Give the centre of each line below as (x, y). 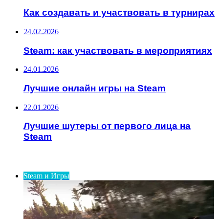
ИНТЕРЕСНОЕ (30, 158)
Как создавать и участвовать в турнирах (119, 13)
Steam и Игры (46, 176)
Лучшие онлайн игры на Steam (95, 88)
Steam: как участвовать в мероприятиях (118, 50)
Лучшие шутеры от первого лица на (107, 126)
